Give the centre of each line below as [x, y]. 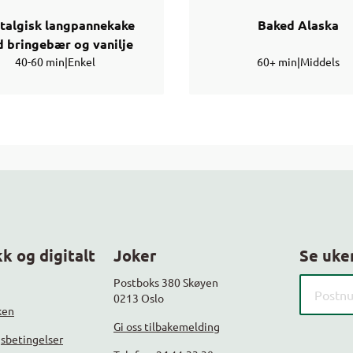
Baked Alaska [298, 25]
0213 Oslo [139, 298]
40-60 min [40, 62]
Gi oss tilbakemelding [167, 327]
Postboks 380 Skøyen [166, 282]
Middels [320, 62]
